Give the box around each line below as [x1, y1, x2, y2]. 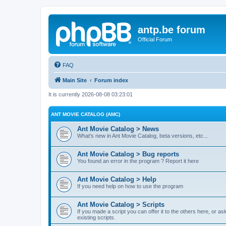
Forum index [94, 77, 128, 83]
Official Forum [138, 36, 172, 42]
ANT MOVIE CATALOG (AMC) [51, 111, 120, 117]
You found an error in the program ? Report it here [77, 158, 199, 164]
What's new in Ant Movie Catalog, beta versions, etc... [77, 133, 208, 139]
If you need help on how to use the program [77, 183, 183, 189]
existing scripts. [77, 214, 116, 220]
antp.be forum [138, 24, 205, 35]
